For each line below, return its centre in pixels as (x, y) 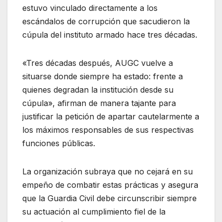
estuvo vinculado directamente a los (90, 8)
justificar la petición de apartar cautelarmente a (111, 117)
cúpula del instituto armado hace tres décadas (109, 35)
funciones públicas (58, 143)
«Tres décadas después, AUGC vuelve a (98, 63)
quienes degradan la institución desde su (98, 90)
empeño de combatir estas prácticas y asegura (110, 185)
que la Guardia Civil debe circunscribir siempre (110, 198)
